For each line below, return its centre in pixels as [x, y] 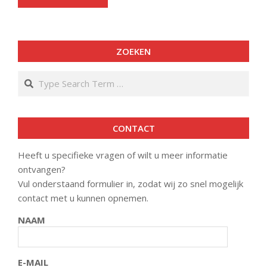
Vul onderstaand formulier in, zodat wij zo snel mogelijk [131, 184]
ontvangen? [42, 169]
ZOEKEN [133, 51]
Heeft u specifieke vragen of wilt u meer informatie [123, 155]
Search [33, 77]
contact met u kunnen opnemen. [83, 198]
